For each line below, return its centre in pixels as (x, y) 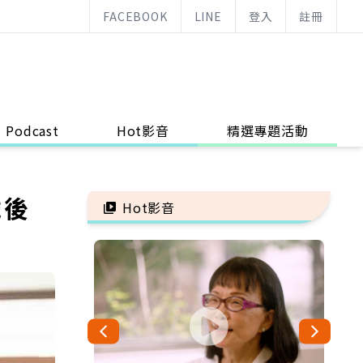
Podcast (32, 130)
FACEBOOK (135, 16)
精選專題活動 (267, 130)
